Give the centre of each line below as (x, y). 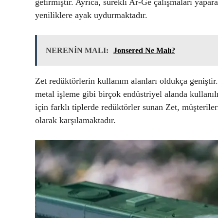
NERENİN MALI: (77, 50)
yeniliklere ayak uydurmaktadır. (91, 15)
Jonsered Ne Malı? (144, 50)
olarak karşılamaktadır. (75, 120)
